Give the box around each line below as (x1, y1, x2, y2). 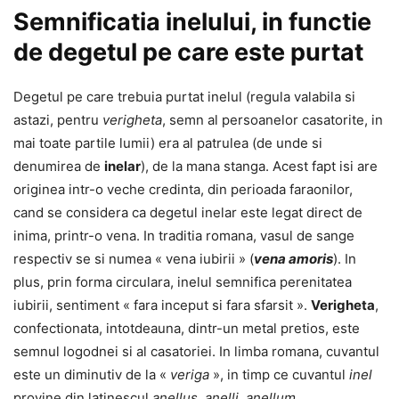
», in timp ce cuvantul (209, 365, 349, 383)
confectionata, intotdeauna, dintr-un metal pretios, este (13, 319, 360, 337)
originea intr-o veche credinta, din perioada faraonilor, (13, 180, 353, 198)
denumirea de (13, 157, 104, 175)
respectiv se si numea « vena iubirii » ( (13, 249, 254, 267)
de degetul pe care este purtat (13, 37, 363, 67)
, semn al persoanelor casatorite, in (162, 110, 383, 128)
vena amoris (254, 249, 333, 267)
